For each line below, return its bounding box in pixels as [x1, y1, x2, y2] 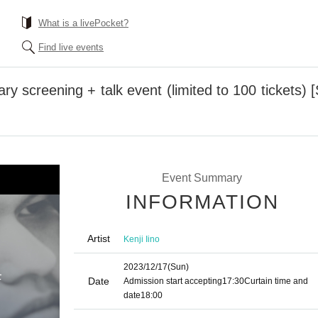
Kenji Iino [124, 234, 160, 244]
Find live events [38, 42, 104, 53]
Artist [87, 233, 110, 244]
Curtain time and [244, 276, 308, 286]
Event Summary [161, 172, 242, 184]
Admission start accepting [124, 276, 222, 286]
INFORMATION [126, 191, 279, 213]
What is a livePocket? [38, 18, 128, 28]
